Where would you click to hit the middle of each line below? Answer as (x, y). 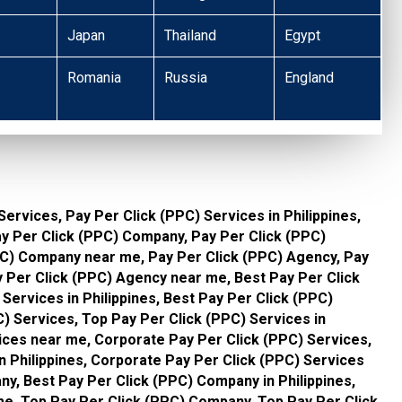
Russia (186, 78)
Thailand (191, 36)
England (310, 78)
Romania (95, 78)
